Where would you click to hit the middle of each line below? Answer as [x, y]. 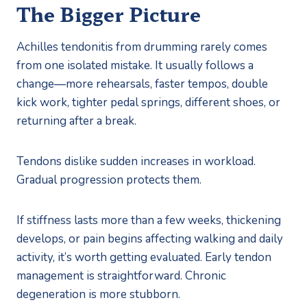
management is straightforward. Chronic [121, 275]
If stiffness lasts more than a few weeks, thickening [149, 220]
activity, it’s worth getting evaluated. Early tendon [144, 257]
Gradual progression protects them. [109, 180]
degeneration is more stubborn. [98, 294]
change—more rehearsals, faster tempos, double [142, 84]
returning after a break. [76, 121]
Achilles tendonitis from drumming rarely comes [142, 47]
